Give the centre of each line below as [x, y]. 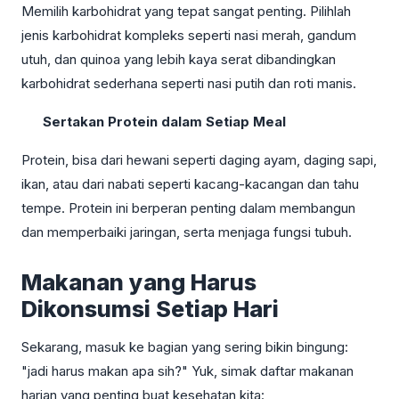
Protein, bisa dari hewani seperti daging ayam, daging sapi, [199, 159]
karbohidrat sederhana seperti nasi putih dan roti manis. [189, 83]
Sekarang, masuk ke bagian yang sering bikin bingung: [185, 346]
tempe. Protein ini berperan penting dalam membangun [188, 208]
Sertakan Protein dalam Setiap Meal [164, 121]
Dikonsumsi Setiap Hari [150, 309]
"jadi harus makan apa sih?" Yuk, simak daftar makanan [187, 370]
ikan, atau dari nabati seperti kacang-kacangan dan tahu [190, 183]
